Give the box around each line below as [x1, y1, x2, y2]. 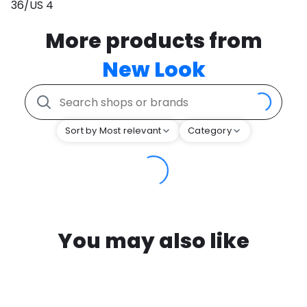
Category [188, 124, 232, 138]
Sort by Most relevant [65, 124, 162, 138]
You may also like [58, 227, 249, 256]
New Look [101, 56, 206, 85]
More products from [45, 27, 262, 56]
